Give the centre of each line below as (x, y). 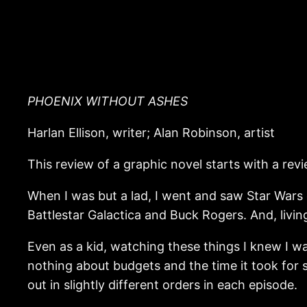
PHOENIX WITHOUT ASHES (108, 101)
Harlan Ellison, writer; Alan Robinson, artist (151, 132)
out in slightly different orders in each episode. (162, 284)
